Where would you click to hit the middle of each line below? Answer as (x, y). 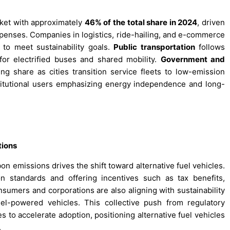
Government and (193, 60)
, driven (211, 23)
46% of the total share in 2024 (141, 23)
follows (210, 47)
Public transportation (154, 47)
